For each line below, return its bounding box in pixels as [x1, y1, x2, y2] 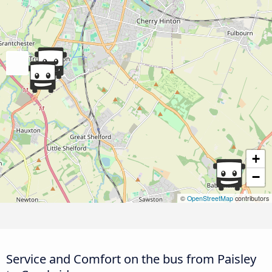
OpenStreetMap [187, 194, 233, 203]
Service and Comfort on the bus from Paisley [6, 250, 256, 268]
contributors [233, 194, 269, 203]
